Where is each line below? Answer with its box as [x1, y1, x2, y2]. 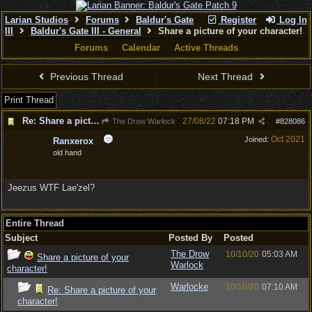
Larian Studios [5, 15, 68, 25]
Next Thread [198, 71, 256, 82]
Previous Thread [47, 71, 124, 82]
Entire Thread [6, 218, 64, 228]
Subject [5, 233, 38, 243]
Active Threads [173, 42, 238, 53]
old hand [53, 148, 81, 157]
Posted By [169, 233, 212, 243]
